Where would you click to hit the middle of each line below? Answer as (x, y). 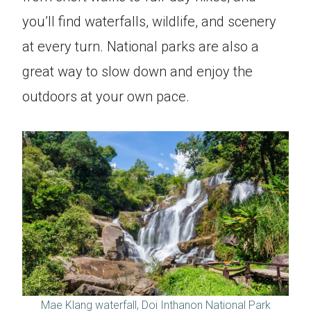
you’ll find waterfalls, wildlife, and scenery (149, 22)
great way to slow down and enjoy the (137, 72)
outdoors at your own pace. (106, 97)
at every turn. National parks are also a (141, 47)
